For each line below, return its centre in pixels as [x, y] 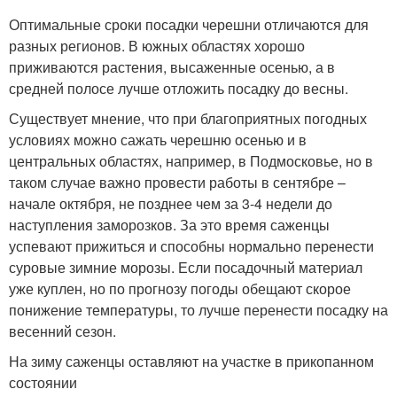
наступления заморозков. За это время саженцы [169, 225]
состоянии [43, 383]
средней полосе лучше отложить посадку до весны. [179, 89]
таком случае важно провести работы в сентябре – [177, 183]
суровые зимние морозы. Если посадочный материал [186, 268]
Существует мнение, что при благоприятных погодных [188, 119]
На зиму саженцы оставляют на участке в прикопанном [191, 362]
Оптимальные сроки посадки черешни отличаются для [189, 25]
